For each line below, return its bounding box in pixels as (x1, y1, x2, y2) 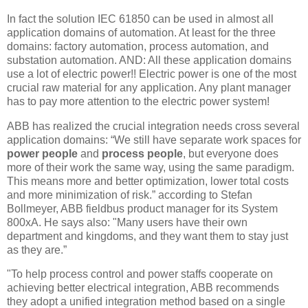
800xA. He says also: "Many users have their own (7, 216, 247, 228)
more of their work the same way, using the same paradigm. (7, 161, 294, 173)
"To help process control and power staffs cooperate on (7, 268, 273, 280)
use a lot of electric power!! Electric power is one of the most (7, 67, 296, 80)
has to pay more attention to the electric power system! (7, 95, 269, 107)
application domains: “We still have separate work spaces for (7, 133, 301, 146)
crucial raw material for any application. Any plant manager (7, 81, 291, 93)
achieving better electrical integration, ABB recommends (7, 282, 279, 294)
